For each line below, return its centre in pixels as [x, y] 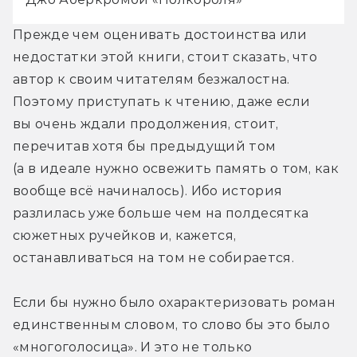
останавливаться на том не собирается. [153, 258]
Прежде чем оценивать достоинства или [160, 35]
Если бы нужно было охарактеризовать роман [175, 303]
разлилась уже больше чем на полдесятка [161, 214]
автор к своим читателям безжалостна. [151, 80]
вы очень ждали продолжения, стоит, [145, 124]
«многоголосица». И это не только [133, 347]
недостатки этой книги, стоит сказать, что [165, 57]
